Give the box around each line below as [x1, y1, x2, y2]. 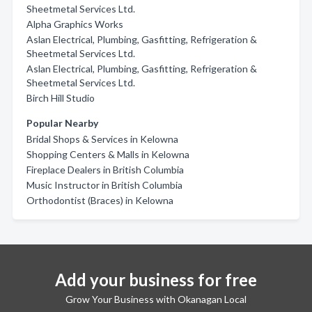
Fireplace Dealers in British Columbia [26, 164, 184, 175]
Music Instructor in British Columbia [26, 179, 182, 191]
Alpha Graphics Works [26, 18, 123, 30]
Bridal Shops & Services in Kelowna [26, 133, 178, 145]
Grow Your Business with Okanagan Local [65, 293, 247, 305]
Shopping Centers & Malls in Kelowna [26, 148, 189, 160]
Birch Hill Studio [26, 92, 95, 104]
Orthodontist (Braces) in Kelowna [26, 194, 173, 206]
